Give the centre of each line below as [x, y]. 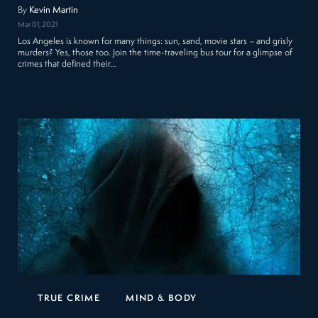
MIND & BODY [161, 298]
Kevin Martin [54, 10]
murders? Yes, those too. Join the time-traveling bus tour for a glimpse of [155, 53]
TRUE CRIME [69, 298]
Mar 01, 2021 [38, 25]
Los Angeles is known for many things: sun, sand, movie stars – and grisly [155, 41]
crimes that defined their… [67, 64]
